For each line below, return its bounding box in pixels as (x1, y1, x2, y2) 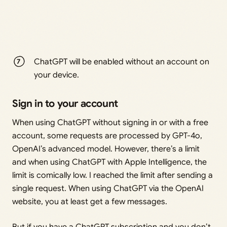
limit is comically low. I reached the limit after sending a (12, 170, 213, 181)
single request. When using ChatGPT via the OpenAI (12, 183, 204, 194)
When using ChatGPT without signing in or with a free (12, 118, 208, 128)
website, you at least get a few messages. (12, 197, 167, 207)
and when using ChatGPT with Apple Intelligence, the (12, 157, 207, 168)
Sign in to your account (12, 97, 118, 110)
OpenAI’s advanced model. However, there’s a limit (12, 144, 200, 155)
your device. (34, 70, 80, 81)
